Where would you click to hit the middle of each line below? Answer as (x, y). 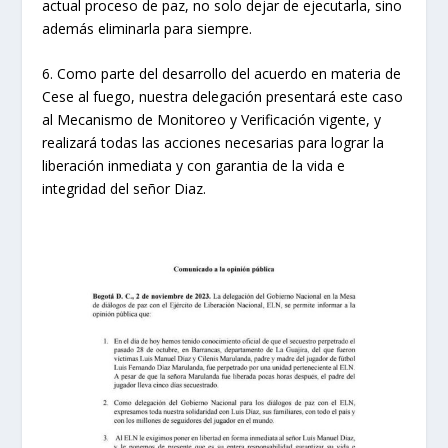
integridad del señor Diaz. (124, 189)
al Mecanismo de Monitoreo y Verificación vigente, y (212, 120)
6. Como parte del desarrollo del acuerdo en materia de (222, 74)
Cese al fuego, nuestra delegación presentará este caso (223, 97)
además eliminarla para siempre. (147, 28)
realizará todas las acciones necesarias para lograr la (213, 143)
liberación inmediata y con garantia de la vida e (194, 166)
